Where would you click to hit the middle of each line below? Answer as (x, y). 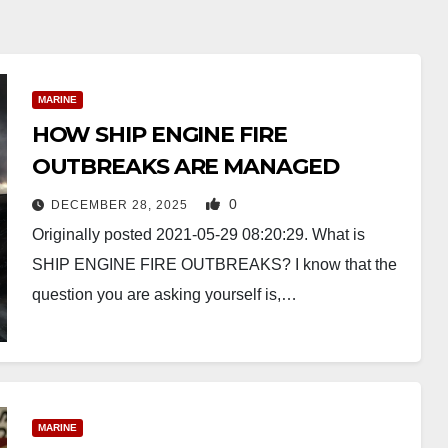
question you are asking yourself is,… (164, 294)
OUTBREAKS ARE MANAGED (185, 166)
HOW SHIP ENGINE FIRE (159, 134)
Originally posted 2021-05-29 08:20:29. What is (198, 234)
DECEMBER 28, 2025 (121, 205)
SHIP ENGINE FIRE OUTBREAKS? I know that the (214, 264)
